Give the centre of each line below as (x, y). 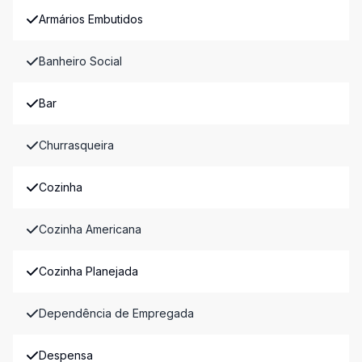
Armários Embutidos (91, 19)
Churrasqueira (76, 145)
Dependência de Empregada (116, 313)
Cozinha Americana (90, 229)
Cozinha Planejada (88, 271)
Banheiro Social (80, 61)
